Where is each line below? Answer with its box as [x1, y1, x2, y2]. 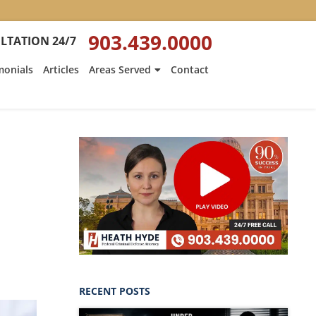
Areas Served [88, 63, 151, 76]
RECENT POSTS [79, 284, 150, 298]
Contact [170, 63, 209, 76]
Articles [42, 63, 79, 76]
